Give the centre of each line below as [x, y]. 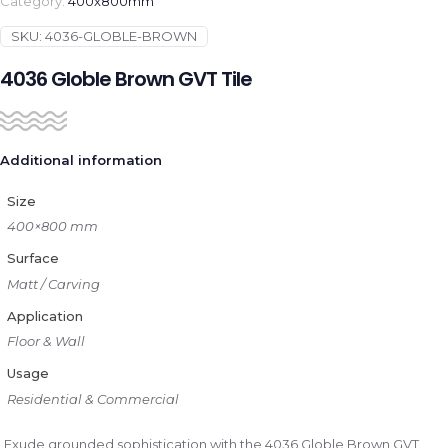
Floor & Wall [45, 341]
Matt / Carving [53, 283]
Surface [32, 258]
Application [44, 315]
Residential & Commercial [92, 398]
